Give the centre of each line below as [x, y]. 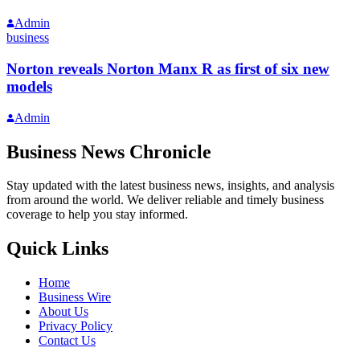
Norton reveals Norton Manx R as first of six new [168, 68]
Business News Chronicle [109, 151]
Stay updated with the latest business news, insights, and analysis [170, 186]
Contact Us [67, 341]
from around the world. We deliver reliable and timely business [165, 200]
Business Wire [75, 297]
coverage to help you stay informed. [97, 215]
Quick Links [57, 249]
